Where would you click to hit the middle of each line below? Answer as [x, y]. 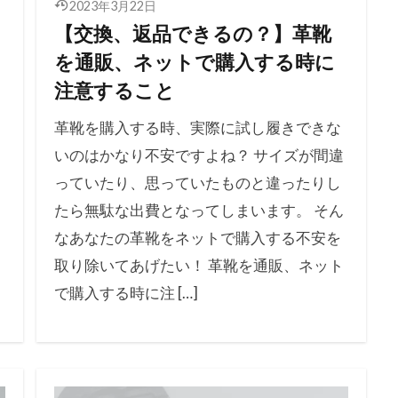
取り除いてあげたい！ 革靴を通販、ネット [199, 266]
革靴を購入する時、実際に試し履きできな [197, 128]
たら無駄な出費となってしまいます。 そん [199, 211]
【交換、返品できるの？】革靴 [192, 34]
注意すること [114, 91]
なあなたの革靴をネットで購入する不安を [197, 238]
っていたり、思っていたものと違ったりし [197, 183]
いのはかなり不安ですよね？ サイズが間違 [199, 155]
